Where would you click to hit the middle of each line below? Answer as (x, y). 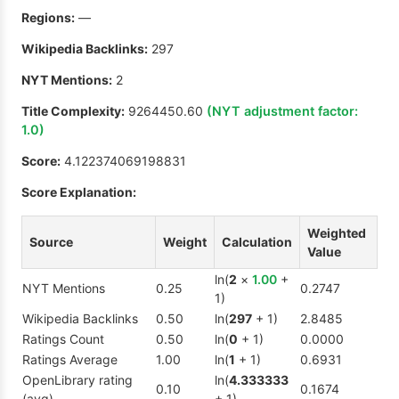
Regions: (48, 18)
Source (51, 242)
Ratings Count (63, 339)
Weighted (337, 233)
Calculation (257, 242)
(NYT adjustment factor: (282, 111)
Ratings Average (70, 360)
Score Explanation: (79, 192)
